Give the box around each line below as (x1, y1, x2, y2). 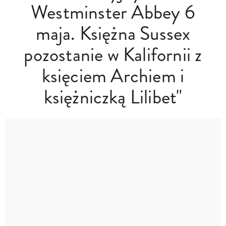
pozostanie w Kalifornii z (24, 41, 202, 69)
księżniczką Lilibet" (43, 84, 183, 111)
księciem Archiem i (41, 63, 185, 90)
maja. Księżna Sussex (35, 20, 191, 47)
